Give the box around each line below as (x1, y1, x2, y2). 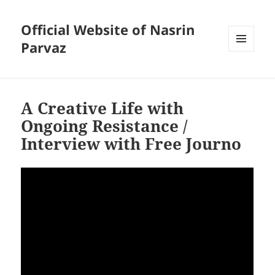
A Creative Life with (21, 97, 184, 120)
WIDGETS (228, 72, 263, 83)
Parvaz (21, 38, 67, 57)
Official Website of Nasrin (21, 20, 195, 39)
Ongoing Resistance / (21, 115, 188, 137)
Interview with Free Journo (21, 133, 242, 155)
